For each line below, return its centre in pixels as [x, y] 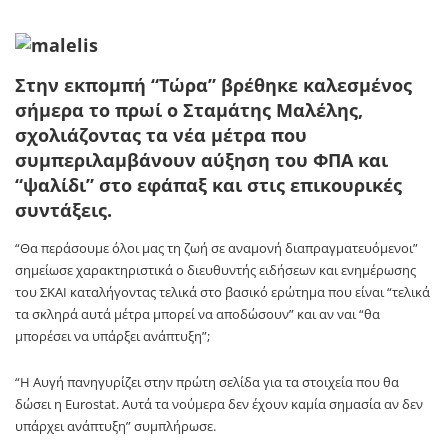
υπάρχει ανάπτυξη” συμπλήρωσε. [115, 425]
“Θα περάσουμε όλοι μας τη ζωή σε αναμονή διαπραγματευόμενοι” [216, 247]
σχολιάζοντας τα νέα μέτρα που [161, 134]
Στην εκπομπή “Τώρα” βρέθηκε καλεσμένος [213, 84]
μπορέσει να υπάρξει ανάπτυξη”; [112, 335]
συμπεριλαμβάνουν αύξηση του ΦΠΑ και [201, 159]
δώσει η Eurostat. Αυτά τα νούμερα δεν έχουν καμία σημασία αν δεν [219, 403]
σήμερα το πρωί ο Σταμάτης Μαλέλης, [189, 109]
